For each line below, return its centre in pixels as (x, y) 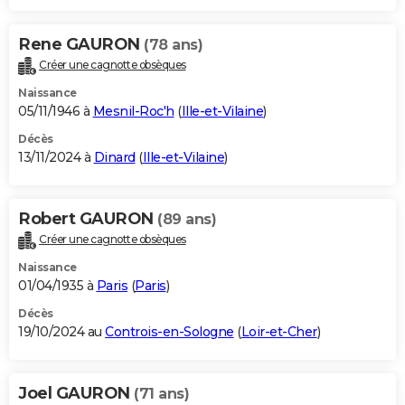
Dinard (114, 158)
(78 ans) (173, 45)
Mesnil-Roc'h (133, 112)
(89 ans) (187, 220)
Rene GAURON (81, 45)
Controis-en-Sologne (170, 332)
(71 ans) (161, 394)
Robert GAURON (88, 219)
